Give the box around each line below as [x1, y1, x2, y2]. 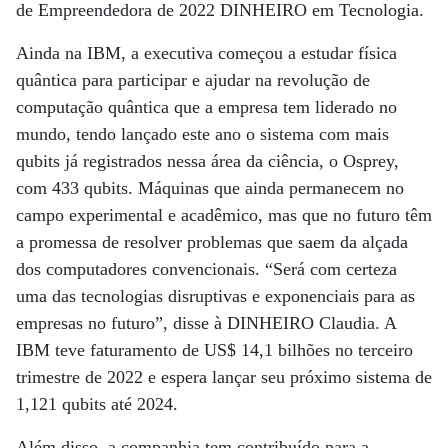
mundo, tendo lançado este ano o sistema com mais [16, 124, 389, 144]
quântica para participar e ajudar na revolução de [16, 70, 370, 90]
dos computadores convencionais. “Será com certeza [16, 259, 397, 279]
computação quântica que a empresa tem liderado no [16, 97, 397, 117]
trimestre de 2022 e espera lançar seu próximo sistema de [16, 367, 432, 387]
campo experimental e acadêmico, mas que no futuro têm [16, 205, 432, 225]
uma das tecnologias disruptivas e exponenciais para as [16, 286, 415, 306]
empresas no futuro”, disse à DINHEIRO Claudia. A [16, 313, 396, 333]
